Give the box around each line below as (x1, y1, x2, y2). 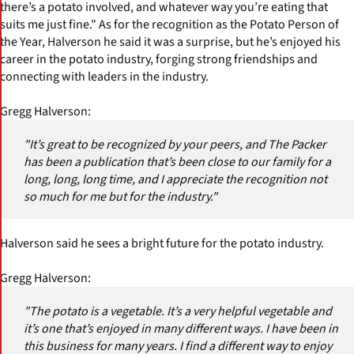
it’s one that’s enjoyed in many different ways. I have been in (24, 319, 338, 337)
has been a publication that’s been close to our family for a (24, 153, 331, 171)
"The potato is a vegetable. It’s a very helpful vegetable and (24, 302, 332, 320)
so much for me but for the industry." (24, 187, 217, 205)
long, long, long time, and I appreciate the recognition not (24, 170, 327, 188)
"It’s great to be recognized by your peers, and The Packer (24, 135, 326, 153)
